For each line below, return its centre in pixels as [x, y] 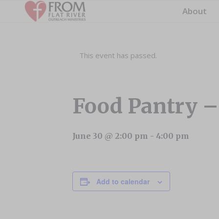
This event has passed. [118, 55]
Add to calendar [123, 181]
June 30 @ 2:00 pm [110, 136]
